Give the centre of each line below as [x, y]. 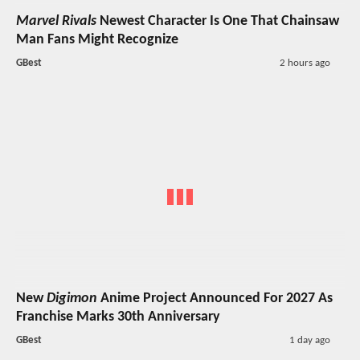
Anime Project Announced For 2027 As [215, 299]
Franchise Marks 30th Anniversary [118, 317]
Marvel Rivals [56, 21]
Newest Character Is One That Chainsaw [218, 21]
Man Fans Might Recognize [97, 39]
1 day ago [309, 341]
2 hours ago [305, 63]
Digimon [72, 299]
